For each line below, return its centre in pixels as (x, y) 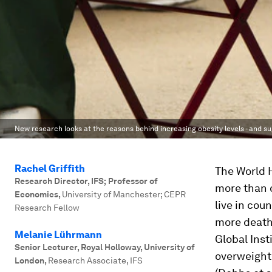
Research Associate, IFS (95, 260)
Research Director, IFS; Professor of (86, 181)
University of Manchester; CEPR (124, 194)
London (29, 260)
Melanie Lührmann (58, 235)
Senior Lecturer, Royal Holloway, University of (105, 247)
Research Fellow (47, 208)
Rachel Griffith (50, 168)
